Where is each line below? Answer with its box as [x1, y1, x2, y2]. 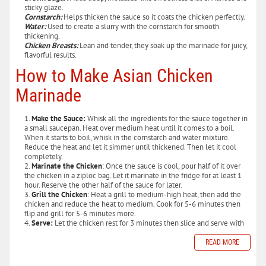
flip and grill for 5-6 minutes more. [24, 208, 136, 218]
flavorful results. [24, 49, 77, 60]
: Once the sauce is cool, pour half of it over [102, 160, 240, 171]
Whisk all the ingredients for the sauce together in [85, 113, 248, 123]
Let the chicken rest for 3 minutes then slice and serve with [53, 217, 244, 228]
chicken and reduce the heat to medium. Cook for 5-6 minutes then [24, 198, 240, 209]
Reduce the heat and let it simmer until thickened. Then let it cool [24, 141, 236, 152]
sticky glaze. [24, 2, 64, 12]
